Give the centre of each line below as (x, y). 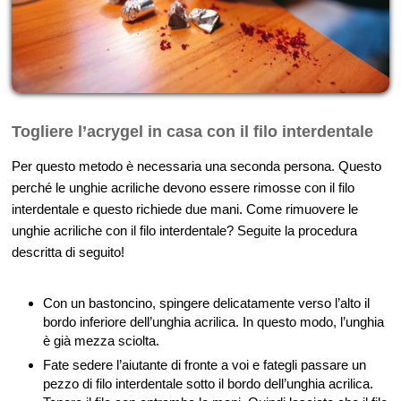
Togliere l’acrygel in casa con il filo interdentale (192, 131)
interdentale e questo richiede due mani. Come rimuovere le (185, 209)
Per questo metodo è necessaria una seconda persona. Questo (196, 166)
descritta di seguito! (68, 252)
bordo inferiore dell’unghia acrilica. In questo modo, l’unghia (213, 321)
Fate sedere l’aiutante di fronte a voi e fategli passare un (205, 364)
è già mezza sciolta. (101, 340)
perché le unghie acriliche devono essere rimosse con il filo (183, 187)
